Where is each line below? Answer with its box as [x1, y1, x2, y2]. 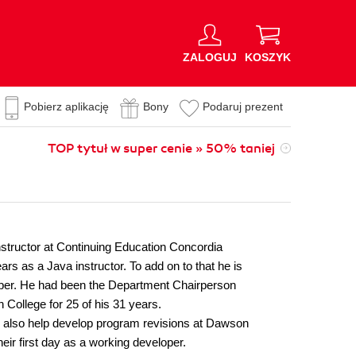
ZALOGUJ [183, 50, 237, 64]
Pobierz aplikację [24, 100, 109, 113]
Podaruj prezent [203, 100, 283, 113]
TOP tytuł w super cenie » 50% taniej [48, 141, 275, 157]
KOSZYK [245, 50, 291, 64]
